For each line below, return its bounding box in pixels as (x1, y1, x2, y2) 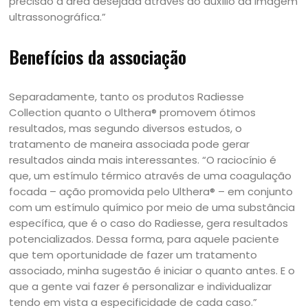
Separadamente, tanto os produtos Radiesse (9, 89, 245, 104)
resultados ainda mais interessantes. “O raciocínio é (9, 153, 277, 167)
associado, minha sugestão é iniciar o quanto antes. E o (9, 263, 296, 278)
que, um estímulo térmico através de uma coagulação (9, 168, 292, 183)
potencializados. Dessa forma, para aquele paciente (9, 232, 280, 246)
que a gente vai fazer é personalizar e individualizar (9, 279, 272, 294)
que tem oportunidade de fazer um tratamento (9, 247, 258, 262)
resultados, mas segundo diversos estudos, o (9, 121, 243, 135)
